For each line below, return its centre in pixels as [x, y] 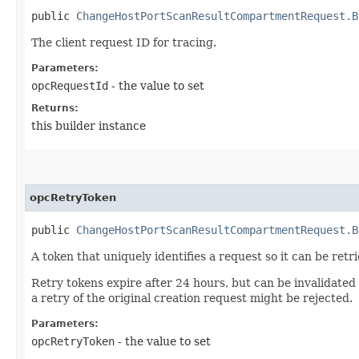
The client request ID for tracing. [124, 42]
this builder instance [89, 125]
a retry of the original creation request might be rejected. [192, 298]
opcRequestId [70, 85]
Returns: [55, 108]
